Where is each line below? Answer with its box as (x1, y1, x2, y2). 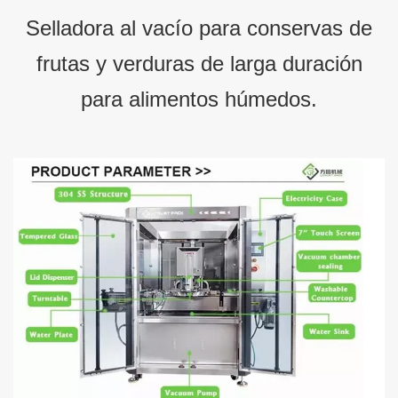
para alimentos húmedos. (81, 86, 317, 111)
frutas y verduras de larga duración (36, 51, 362, 76)
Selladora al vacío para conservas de (26, 15, 372, 40)
